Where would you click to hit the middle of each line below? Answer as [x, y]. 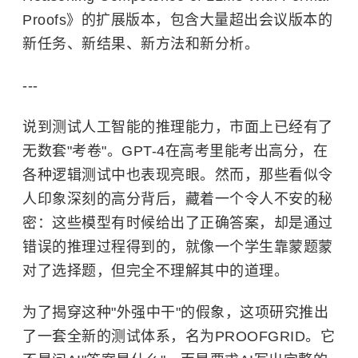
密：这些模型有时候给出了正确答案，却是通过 [178, 223]
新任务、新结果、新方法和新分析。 [141, 44]
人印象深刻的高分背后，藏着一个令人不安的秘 [178, 199]
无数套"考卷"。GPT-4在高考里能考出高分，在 [175, 151]
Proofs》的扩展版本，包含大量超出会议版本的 [177, 20]
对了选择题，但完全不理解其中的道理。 [155, 271]
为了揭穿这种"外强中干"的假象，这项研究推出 [175, 312]
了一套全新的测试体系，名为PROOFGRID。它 [179, 336]
